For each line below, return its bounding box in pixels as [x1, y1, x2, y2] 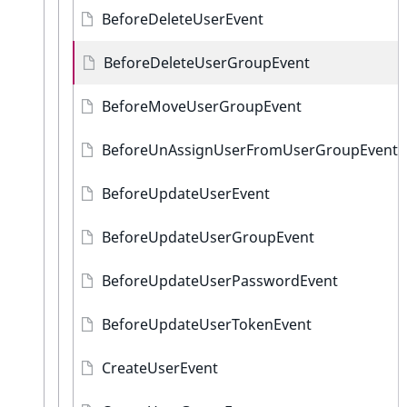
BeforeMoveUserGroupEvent [102, 96, 302, 116]
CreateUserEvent [102, 358, 218, 378]
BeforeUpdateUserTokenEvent [102, 314, 312, 334]
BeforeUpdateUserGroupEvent [102, 227, 314, 247]
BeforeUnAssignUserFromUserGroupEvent [102, 140, 398, 160]
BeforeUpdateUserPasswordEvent [102, 271, 338, 291]
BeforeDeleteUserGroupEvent [104, 53, 310, 73]
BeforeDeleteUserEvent [102, 9, 263, 29]
